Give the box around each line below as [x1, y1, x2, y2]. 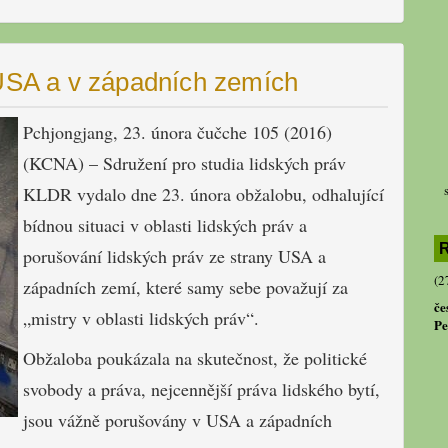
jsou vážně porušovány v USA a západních [23, 408, 332, 433]
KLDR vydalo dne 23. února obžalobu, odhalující [23, 182, 384, 207]
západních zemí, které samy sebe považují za [23, 275, 348, 300]
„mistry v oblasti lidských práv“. [23, 306, 259, 331]
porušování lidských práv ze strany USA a [23, 244, 326, 269]
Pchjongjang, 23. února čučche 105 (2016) [23, 120, 332, 145]
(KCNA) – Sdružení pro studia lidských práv [23, 151, 346, 176]
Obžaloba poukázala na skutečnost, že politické [23, 346, 367, 371]
